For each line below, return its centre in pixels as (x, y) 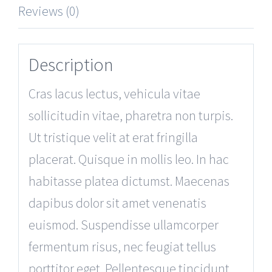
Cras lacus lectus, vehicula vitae (114, 93)
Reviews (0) (49, 11)
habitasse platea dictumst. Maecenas (129, 181)
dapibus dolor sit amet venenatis (117, 202)
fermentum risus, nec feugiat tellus (122, 246)
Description (71, 65)
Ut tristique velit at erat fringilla (113, 137)
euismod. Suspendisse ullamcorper (123, 224)
